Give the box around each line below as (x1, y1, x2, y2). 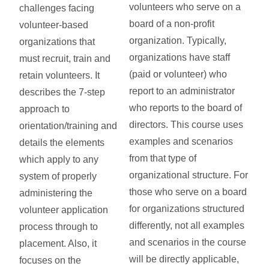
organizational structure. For (129, 169, 249, 180)
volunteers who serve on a (129, 1, 241, 12)
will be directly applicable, (129, 253, 240, 264)
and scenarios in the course (129, 237, 247, 247)
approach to (19, 104, 70, 115)
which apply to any (19, 154, 99, 165)
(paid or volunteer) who (129, 68, 228, 79)
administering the (19, 188, 93, 199)
